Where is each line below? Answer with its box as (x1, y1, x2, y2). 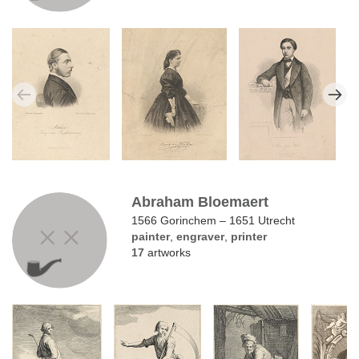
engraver (176, 230, 225, 244)
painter (131, 230, 171, 244)
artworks (144, 246, 192, 260)
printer (231, 230, 268, 244)
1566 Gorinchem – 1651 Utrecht (131, 214, 296, 228)
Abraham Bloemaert (131, 194, 269, 211)
